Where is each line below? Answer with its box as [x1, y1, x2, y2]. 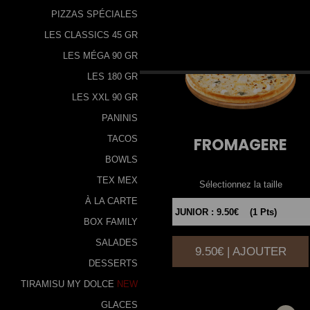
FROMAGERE [194, 134, 288, 156]
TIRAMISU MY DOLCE [21, 278, 114, 289]
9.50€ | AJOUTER [194, 245, 286, 259]
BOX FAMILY [84, 216, 138, 227]
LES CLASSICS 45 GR [44, 29, 138, 40]
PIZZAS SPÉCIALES [51, 8, 138, 19]
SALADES [95, 237, 138, 248]
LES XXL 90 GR [72, 91, 138, 102]
